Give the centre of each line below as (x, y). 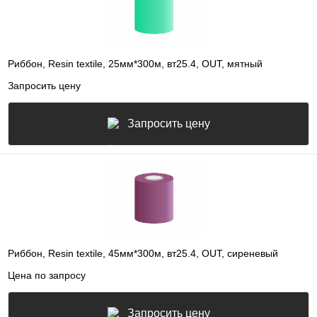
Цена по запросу (47, 275)
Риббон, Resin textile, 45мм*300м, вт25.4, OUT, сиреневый (143, 254)
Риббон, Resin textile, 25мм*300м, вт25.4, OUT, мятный (135, 64)
